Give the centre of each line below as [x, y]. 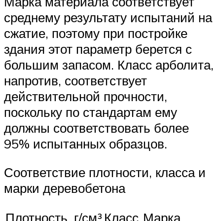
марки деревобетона [65, 188]
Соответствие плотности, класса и [105, 172]
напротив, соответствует [75, 81]
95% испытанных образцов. [86, 144]
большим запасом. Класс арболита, [109, 65]
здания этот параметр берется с [98, 49]
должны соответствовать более [96, 128]
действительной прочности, [86, 96]
